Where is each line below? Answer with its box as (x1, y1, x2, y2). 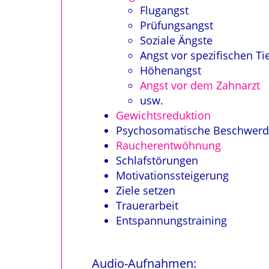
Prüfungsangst (140, 18, 213, 32)
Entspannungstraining (116, 213, 227, 228)
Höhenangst (140, 63, 201, 77)
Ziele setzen (116, 183, 175, 198)
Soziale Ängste (140, 33, 213, 47)
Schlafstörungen (116, 153, 198, 168)
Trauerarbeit (116, 198, 178, 213)
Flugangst (140, 3, 189, 17)
